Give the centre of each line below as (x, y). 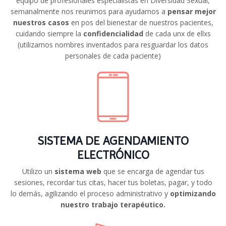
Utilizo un (38, 172)
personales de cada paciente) (113, 56)
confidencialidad (113, 34)
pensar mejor (191, 12)
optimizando (193, 194)
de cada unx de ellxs (177, 34)
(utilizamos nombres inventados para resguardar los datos (113, 45)
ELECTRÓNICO (113, 155)
